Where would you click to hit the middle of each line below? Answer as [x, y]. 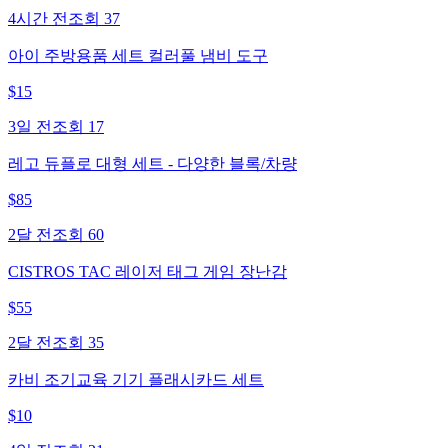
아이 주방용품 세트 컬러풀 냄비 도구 [138, 55]
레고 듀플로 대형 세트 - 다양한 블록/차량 [152, 163]
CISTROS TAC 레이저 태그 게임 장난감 [147, 271]
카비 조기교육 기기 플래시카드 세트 [136, 379]
